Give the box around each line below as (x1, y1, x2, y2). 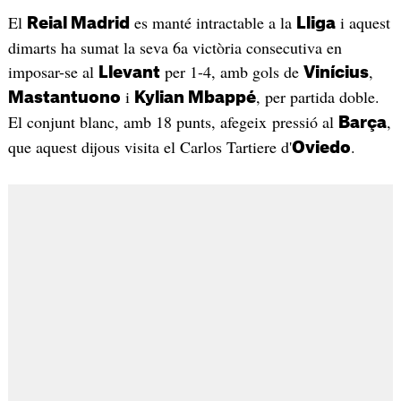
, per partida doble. (255, 86, 380, 108)
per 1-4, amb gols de (159, 61, 303, 83)
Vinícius (303, 64, 369, 81)
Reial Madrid (26, 15, 130, 32)
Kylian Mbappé (133, 90, 256, 107)
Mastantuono (7, 90, 121, 107)
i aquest (335, 12, 390, 34)
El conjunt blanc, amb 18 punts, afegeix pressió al (7, 111, 338, 133)
